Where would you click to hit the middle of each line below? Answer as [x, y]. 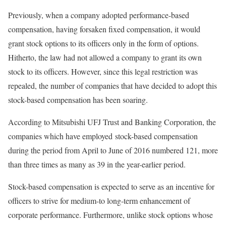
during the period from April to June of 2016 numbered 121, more [113, 150]
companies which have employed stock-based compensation [103, 136]
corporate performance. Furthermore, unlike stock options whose [110, 214]
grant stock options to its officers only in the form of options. [103, 43]
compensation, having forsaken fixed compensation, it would [104, 29]
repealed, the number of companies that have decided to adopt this [112, 85]
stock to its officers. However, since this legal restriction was [103, 71]
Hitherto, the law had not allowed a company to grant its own [105, 57]
